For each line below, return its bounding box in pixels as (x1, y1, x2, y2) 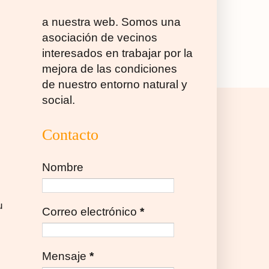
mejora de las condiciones (42, 62, 177, 76)
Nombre (42, 161, 83, 174)
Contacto (42, 126, 98, 144)
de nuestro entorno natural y (42, 78, 187, 91)
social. (42, 94, 75, 107)
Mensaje (42, 249, 89, 262)
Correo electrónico (42, 205, 140, 218)
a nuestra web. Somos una (42, 16, 181, 29)
